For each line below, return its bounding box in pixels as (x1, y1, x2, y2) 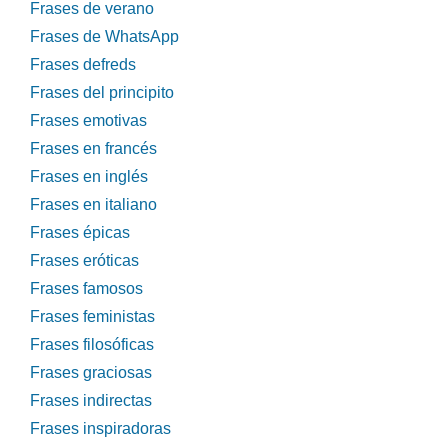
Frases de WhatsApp (30, 28, 179, 46)
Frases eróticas (30, 252, 139, 270)
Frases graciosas (30, 364, 152, 382)
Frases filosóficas (30, 336, 154, 354)
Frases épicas (30, 224, 130, 242)
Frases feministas (30, 308, 155, 326)
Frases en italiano (30, 196, 157, 214)
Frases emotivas (30, 112, 147, 130)
